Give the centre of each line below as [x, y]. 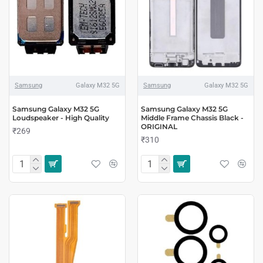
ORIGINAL [159, 126]
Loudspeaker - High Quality [61, 117]
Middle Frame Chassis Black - [192, 117]
